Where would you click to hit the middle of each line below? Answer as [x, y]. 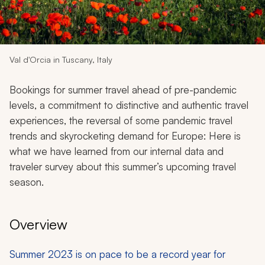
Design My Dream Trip [132, 34]
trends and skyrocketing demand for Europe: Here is [125, 135]
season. [27, 182]
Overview [38, 224]
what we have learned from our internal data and [117, 151]
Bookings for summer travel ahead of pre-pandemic [123, 89]
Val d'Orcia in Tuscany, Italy [61, 59]
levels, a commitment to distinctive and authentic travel [129, 105]
